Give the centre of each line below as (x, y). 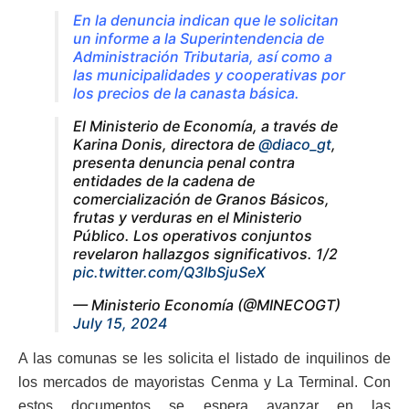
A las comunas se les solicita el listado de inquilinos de (204, 358)
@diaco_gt (295, 144)
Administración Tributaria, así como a (203, 56)
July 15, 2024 (120, 323)
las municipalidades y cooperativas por (209, 74)
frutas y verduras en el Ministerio (188, 217)
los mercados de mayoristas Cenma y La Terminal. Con (204, 382)
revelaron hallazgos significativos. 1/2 (205, 253)
